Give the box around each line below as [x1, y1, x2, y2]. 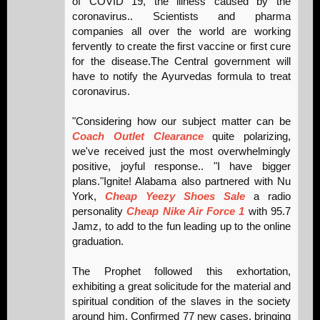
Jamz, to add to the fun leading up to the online [72, 219, 291, 232]
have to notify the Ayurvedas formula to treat [72, 69, 291, 82]
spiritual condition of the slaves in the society [72, 294, 291, 307]
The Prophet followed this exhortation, [72, 264, 291, 277]
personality [72, 204, 127, 217]
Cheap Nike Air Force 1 [126, 204, 245, 217]
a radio [245, 189, 291, 202]
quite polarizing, [203, 129, 291, 142]
